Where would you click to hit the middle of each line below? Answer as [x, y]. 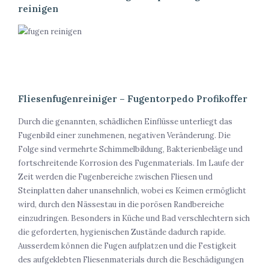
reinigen [38, 9]
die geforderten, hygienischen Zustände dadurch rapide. [122, 232]
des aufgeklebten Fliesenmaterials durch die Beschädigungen [131, 260]
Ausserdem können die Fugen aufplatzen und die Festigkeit [127, 246]
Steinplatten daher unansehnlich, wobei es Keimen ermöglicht [132, 191]
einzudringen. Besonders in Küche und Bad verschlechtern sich [134, 219]
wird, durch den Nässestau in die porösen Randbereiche [121, 205]
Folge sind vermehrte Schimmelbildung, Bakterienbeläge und [130, 150]
